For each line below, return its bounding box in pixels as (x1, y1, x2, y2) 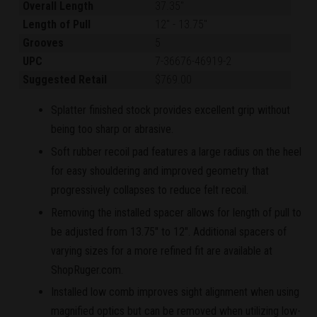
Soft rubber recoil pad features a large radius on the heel (51, 144, 301, 158)
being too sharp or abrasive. (51, 122, 173, 136)
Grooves (23, 36, 64, 50)
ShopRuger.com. (51, 263, 123, 277)
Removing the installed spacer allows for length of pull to (51, 205, 301, 219)
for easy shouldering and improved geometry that (51, 163, 269, 178)
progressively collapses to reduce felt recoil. (51, 183, 248, 197)
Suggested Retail (23, 73, 108, 86)
